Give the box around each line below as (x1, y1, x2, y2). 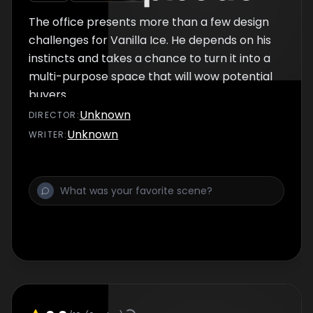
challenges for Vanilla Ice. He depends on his (29, 32, 271, 48)
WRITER (29, 129, 65, 140)
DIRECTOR (29, 109, 77, 121)
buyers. (29, 87, 68, 103)
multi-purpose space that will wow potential (29, 68, 272, 85)
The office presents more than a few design (29, 14, 269, 30)
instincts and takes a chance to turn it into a (29, 50, 270, 66)
